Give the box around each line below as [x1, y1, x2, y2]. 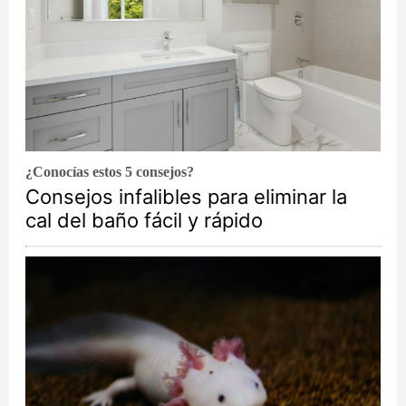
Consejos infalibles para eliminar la [25, 184, 347, 208]
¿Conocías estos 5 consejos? [25, 163, 194, 179]
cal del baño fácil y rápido [25, 208, 263, 232]
